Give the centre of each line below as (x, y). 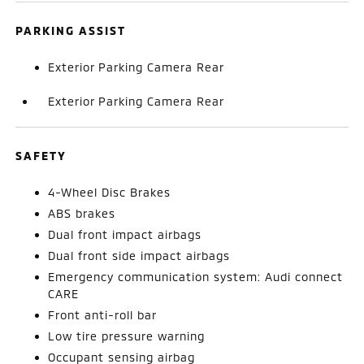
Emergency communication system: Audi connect (196, 276)
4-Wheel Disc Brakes (110, 192)
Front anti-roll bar (103, 314)
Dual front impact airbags (125, 234)
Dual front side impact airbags (139, 255)
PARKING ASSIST (71, 30)
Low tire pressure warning (127, 336)
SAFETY (41, 155)
